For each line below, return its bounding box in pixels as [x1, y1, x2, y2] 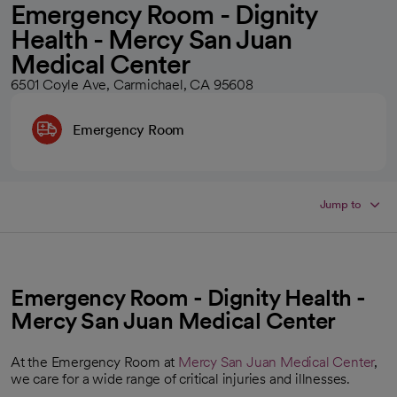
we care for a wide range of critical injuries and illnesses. [11, 370, 350, 387]
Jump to [319, 198, 362, 211]
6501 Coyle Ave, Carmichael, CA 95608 [11, 76, 253, 93]
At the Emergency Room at [11, 354, 179, 370]
